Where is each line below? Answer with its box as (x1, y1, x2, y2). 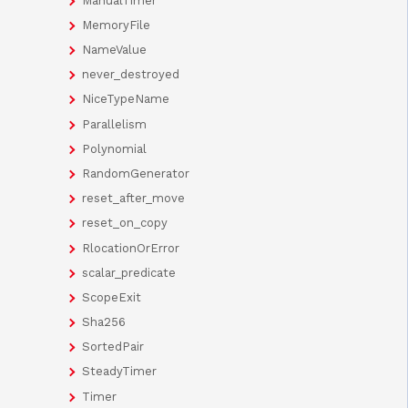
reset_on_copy (82, 216, 168, 230)
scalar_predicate (82, 265, 176, 280)
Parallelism (82, 117, 147, 131)
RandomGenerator (82, 166, 189, 180)
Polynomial (82, 141, 147, 156)
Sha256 (82, 315, 126, 330)
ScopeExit (82, 290, 141, 304)
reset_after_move (82, 191, 185, 206)
